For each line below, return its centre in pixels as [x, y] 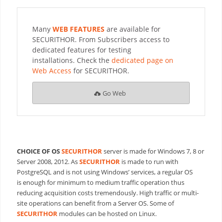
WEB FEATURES [78, 29]
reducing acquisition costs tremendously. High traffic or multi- [108, 193]
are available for [132, 29]
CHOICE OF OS [39, 151]
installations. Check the [71, 60]
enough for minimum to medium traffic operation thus [103, 183]
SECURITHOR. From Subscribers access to [101, 40]
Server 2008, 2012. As [48, 162]
